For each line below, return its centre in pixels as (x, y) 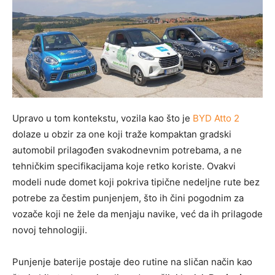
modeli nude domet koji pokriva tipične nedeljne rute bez (136, 182)
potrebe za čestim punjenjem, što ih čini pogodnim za (128, 198)
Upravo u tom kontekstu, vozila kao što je (103, 118)
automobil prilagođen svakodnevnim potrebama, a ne (127, 150)
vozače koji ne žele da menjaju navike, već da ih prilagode (137, 214)
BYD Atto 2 (216, 118)
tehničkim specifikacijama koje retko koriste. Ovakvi (124, 166)
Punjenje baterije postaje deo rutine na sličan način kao (132, 262)
